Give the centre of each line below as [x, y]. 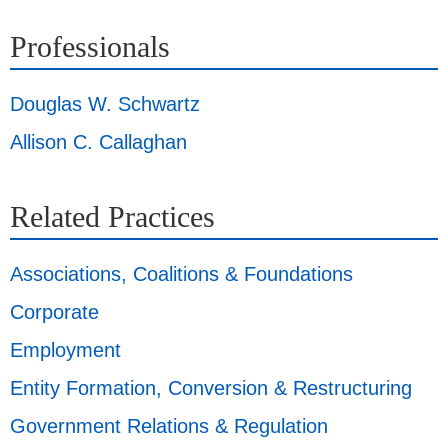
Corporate [54, 312]
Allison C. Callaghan [98, 142]
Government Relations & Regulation [169, 426]
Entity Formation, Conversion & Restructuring [211, 388]
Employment [65, 350]
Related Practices [112, 217]
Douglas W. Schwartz [105, 104]
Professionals [90, 47]
